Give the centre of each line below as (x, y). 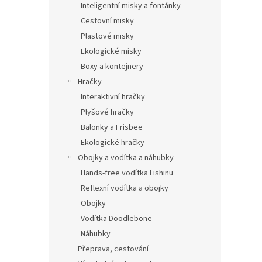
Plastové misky (107, 36)
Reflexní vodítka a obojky (125, 188)
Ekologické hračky (113, 143)
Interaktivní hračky (113, 97)
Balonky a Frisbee (112, 127)
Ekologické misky (111, 51)
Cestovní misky (107, 21)
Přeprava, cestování (113, 249)
